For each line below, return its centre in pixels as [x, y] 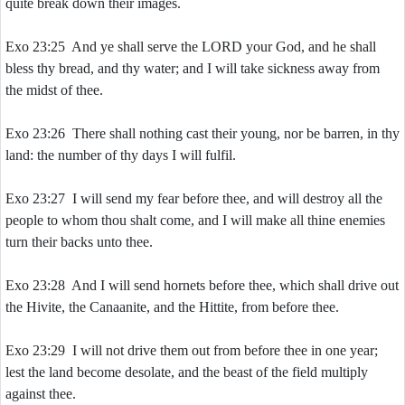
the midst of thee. [54, 90]
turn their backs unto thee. [79, 242]
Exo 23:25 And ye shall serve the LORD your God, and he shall [191, 47]
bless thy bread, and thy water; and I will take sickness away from [193, 68]
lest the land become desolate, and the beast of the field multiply [187, 372]
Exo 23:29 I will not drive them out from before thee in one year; [192, 350]
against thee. [41, 394]
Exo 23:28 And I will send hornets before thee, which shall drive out [202, 285]
